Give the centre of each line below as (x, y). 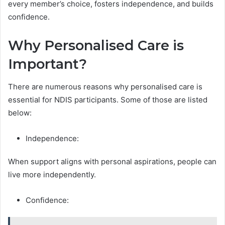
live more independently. (54, 174)
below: (20, 113)
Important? (47, 64)
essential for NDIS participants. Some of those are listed (108, 99)
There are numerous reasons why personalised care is (105, 86)
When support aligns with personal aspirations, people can (112, 161)
